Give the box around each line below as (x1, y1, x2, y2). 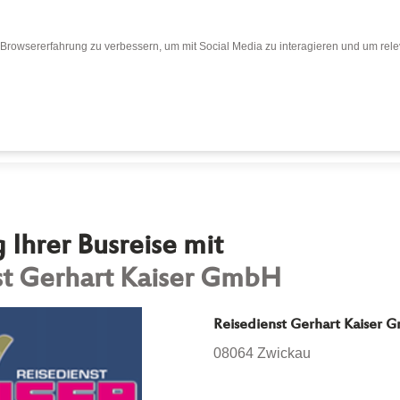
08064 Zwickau (213, 345, 311, 361)
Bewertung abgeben (193, 112, 330, 128)
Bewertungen (53, 112, 147, 128)
